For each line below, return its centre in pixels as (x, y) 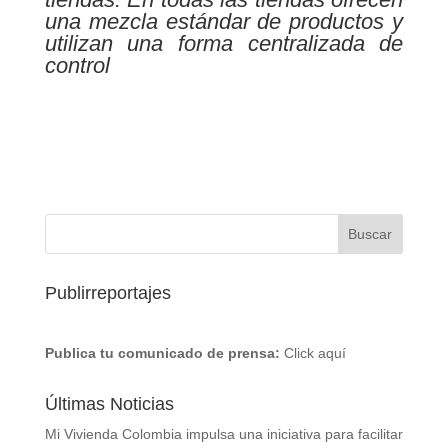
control (77, 65)
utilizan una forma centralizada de (224, 43)
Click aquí (314, 353)
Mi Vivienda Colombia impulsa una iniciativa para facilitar (223, 434)
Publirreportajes (107, 293)
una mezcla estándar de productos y (224, 21)
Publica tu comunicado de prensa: (162, 353)
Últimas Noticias (109, 404)
